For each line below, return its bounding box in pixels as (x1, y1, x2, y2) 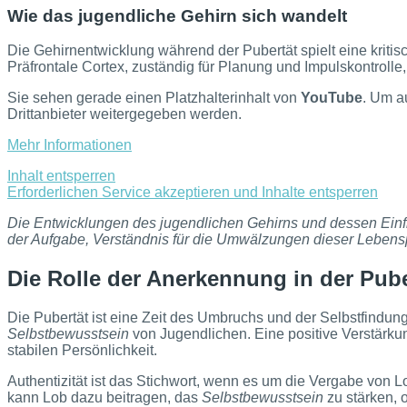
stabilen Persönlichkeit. (7, 342, 157, 359)
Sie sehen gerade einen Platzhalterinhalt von (7, 90, 301, 106)
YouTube (301, 90, 362, 106)
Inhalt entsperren (7, 168, 115, 184)
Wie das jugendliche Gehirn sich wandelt (7, 5, 347, 25)
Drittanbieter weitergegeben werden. (7, 106, 242, 123)
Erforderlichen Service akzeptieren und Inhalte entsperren (7, 184, 378, 201)
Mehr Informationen (7, 137, 132, 154)
